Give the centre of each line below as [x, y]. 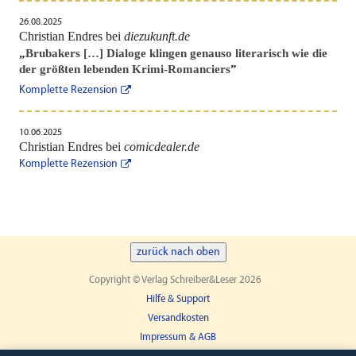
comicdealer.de [161, 146]
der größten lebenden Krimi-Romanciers [124, 69]
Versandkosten [178, 318]
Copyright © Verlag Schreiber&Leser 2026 [175, 280]
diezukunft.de [157, 36]
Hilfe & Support [178, 299]
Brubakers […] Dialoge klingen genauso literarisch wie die [176, 53]
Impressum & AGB [178, 337]
